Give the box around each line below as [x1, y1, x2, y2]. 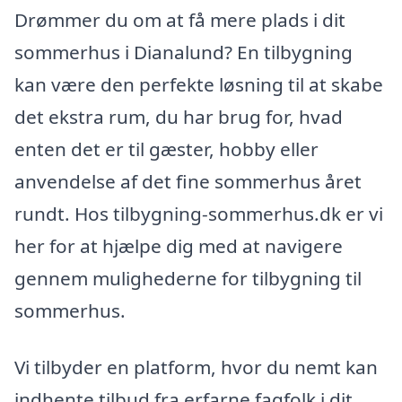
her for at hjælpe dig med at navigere [14, 232, 343, 258]
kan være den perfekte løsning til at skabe [14, 71, 383, 97]
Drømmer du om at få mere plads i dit [14, 6, 345, 32]
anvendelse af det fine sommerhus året [14, 168, 362, 194]
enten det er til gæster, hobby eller [14, 135, 319, 162]
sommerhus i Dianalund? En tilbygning [14, 39, 353, 65]
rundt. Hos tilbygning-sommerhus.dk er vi [14, 200, 383, 226]
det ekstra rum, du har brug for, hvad [14, 103, 343, 129]
